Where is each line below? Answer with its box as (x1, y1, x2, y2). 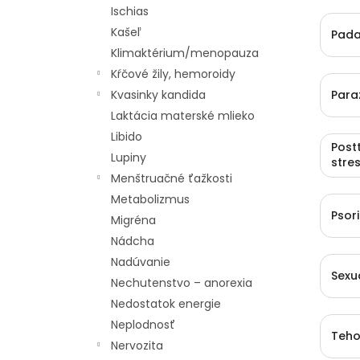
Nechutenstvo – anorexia (111, 275, 252, 291)
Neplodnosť (111, 317, 175, 333)
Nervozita (111, 337, 163, 354)
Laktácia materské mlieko (111, 108, 255, 124)
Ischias (111, 3, 149, 19)
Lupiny (111, 149, 146, 166)
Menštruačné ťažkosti (111, 170, 232, 186)
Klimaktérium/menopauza (111, 45, 259, 61)
